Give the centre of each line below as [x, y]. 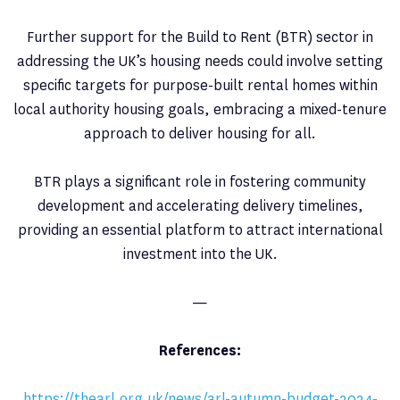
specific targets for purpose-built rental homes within [200, 86]
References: [200, 351]
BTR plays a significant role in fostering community [200, 182]
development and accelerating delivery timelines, [200, 206]
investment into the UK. [200, 254]
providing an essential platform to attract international [200, 230]
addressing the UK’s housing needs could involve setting [200, 62]
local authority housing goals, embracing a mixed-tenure [200, 110]
